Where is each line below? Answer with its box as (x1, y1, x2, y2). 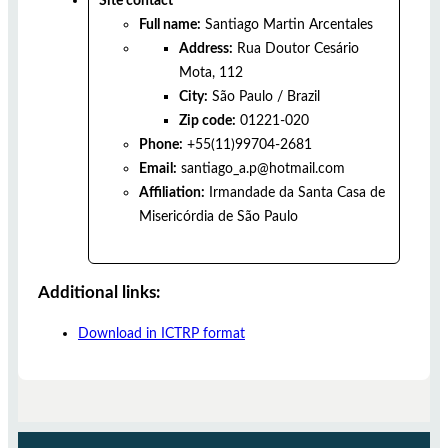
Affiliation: (139, 185, 205, 201)
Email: (139, 161, 177, 177)
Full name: (139, 17, 201, 33)
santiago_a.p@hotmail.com (181, 161, 345, 177)
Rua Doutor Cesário (237, 41, 359, 57)
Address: (179, 41, 233, 57)
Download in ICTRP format (78, 325, 245, 341)
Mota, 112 (179, 65, 243, 81)
